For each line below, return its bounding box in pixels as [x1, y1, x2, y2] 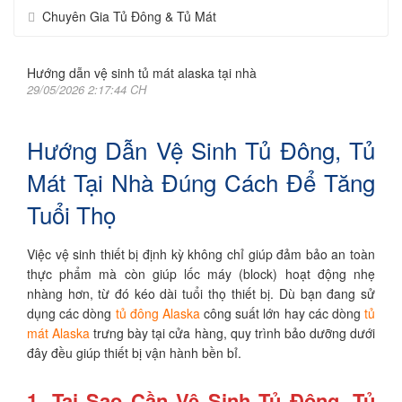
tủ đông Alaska [115, 304, 200, 322]
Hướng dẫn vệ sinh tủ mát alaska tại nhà [27, 64, 257, 82]
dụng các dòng [27, 304, 116, 322]
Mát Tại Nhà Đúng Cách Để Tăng [27, 165, 375, 198]
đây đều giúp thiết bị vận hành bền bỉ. [27, 344, 241, 362]
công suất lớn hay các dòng [199, 304, 365, 322]
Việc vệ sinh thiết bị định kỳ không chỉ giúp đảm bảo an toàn [27, 245, 375, 263]
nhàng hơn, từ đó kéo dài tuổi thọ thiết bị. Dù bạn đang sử [27, 284, 375, 302]
